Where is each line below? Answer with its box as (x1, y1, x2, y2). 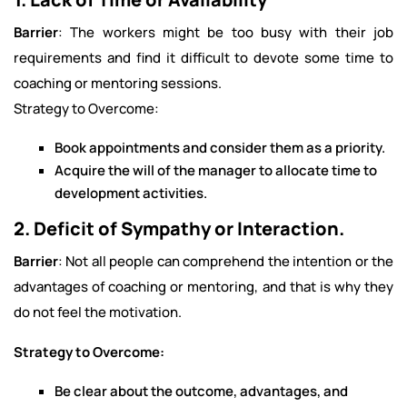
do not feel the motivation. (14, 303, 182, 322)
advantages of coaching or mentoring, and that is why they (14, 277, 393, 296)
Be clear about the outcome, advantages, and (55, 382, 348, 401)
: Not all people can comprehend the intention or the (58, 252, 393, 271)
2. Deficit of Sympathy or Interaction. (14, 216, 344, 241)
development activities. (55, 184, 207, 203)
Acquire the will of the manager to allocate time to (55, 161, 377, 180)
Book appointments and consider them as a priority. (55, 138, 385, 157)
